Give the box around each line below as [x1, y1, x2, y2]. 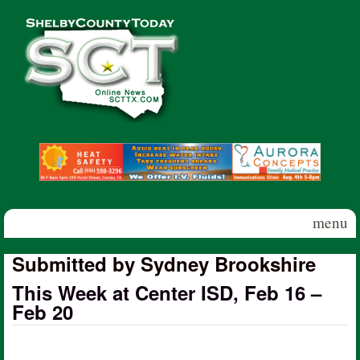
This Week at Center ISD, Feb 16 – [12, 278, 321, 306]
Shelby [5, 11, 63, 39]
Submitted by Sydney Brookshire [12, 249, 316, 277]
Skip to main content [103, 3, 219, 22]
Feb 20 [12, 297, 73, 325]
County [4, 31, 64, 59]
